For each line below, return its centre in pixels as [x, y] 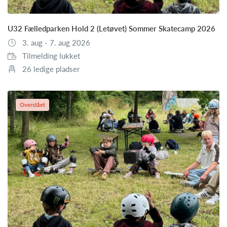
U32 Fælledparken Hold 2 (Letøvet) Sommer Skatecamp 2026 [111, 28]
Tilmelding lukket [51, 55]
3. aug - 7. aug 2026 [56, 42]
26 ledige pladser [51, 69]
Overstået [32, 104]
